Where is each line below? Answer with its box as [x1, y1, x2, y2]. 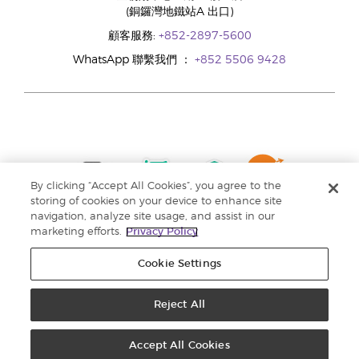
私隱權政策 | [294, 322, 349, 332]
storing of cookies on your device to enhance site [30, 196, 283, 207]
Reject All [153, 300, 206, 310]
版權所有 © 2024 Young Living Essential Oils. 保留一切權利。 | [10, 322, 295, 332]
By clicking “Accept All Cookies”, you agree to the [30, 181, 282, 192]
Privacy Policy [126, 227, 199, 237]
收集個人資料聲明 [141, 332, 218, 341]
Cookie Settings [138, 259, 221, 269]
